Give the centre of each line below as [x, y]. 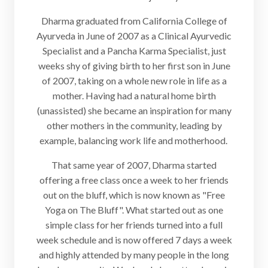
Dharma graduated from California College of [134, 21]
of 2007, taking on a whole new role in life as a [134, 81]
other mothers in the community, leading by [134, 126]
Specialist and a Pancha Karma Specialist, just [134, 51]
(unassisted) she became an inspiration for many [134, 111]
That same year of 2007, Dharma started [134, 165]
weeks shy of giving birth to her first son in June [134, 66]
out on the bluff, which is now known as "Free [134, 195]
